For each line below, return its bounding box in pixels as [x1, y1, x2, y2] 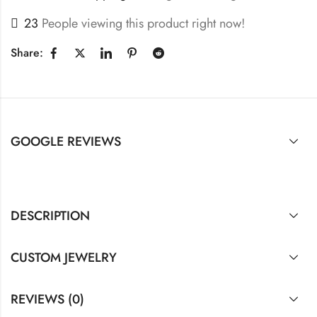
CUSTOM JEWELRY [11, 248, 117, 267]
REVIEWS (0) [11, 289, 84, 309]
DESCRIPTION [11, 206, 90, 225]
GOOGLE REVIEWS [11, 132, 121, 151]
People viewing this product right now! [42, 13, 245, 33]
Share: [11, 45, 43, 62]
